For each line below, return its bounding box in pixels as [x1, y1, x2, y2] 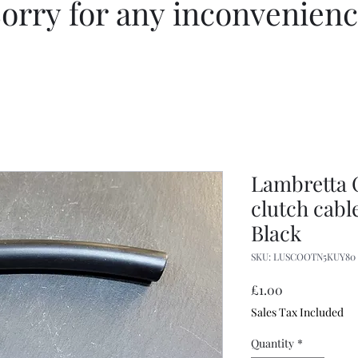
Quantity [251, 336, 294, 351]
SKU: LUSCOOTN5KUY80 [251, 250, 356, 263]
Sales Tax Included [251, 304, 344, 320]
